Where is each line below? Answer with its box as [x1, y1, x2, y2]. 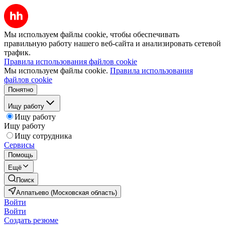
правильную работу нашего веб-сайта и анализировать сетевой [4, 39, 221, 48]
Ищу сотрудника [15, 132, 72, 140]
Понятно [8, 86, 33, 93]
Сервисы [4, 141, 35, 149]
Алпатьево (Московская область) [16, 189, 117, 196]
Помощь [8, 151, 33, 159]
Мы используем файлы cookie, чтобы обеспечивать [4, 30, 179, 39]
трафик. [4, 48, 31, 57]
